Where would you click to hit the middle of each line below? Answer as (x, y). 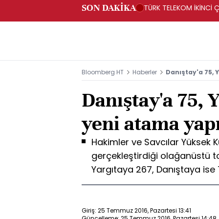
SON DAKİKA (109, 8)
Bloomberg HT (103, 72)
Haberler (145, 72)
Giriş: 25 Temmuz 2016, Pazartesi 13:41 (136, 210)
